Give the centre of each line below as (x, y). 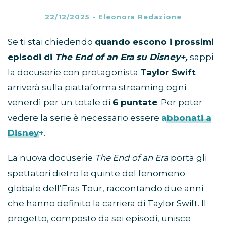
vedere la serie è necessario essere (84, 118)
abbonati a (186, 118)
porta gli (188, 158)
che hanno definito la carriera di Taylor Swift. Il (107, 204)
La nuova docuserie (51, 158)
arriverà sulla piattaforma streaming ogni (97, 88)
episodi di (31, 57)
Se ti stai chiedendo (51, 42)
